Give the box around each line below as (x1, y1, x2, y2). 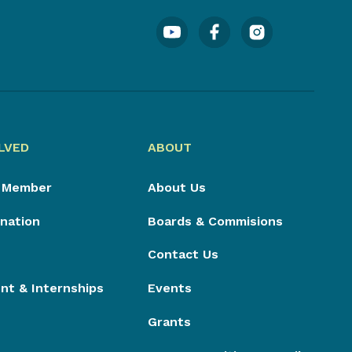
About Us (147, 179, 206, 195)
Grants (147, 314, 191, 330)
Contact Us (147, 247, 218, 262)
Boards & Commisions (147, 213, 283, 229)
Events (147, 280, 192, 296)
